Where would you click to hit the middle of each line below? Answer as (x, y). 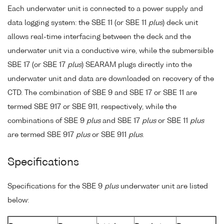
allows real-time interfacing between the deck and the (99, 37)
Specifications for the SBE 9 (56, 187)
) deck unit (180, 23)
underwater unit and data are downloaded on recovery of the (111, 79)
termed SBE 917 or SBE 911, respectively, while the (92, 107)
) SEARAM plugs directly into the (137, 65)
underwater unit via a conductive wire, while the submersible (110, 51)
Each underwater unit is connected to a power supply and (105, 9)
